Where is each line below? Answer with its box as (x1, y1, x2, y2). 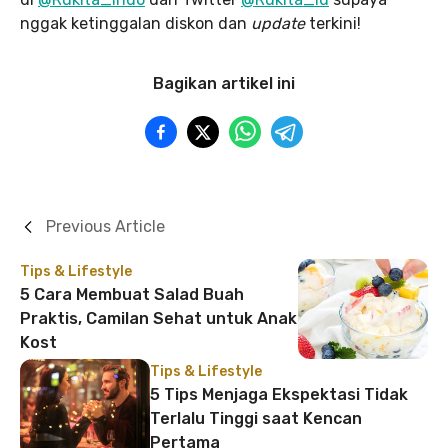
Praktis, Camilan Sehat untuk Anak (20, 309, 297, 328)
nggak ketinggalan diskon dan (20, 14, 251, 33)
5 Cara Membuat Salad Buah (20, 285, 244, 304)
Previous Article (46, 217, 165, 236)
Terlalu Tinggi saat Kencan (150, 409, 362, 428)
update (251, 14, 309, 33)
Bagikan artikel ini (153, 74, 295, 93)
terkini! (309, 14, 361, 33)
